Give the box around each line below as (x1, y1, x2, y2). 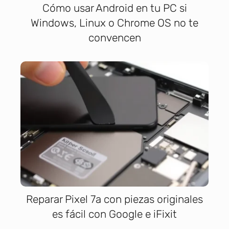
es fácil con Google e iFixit (52, 208, 177, 221)
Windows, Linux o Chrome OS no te (31, 16, 198, 29)
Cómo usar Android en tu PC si (42, 1, 187, 14)
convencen (88, 31, 141, 44)
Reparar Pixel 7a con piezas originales (26, 193, 203, 206)
